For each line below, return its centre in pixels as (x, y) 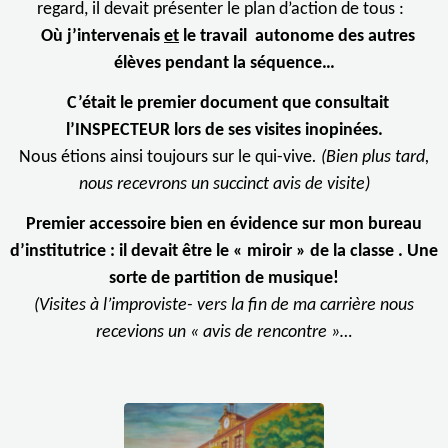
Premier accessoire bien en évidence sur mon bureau (224, 225)
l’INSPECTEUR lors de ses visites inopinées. (224, 131)
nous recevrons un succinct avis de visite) (224, 185)
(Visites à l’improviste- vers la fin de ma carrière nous (224, 306)
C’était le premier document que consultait (226, 104)
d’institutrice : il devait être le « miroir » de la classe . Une (224, 252)
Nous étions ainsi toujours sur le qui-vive (165, 158)
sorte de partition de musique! (224, 279)
